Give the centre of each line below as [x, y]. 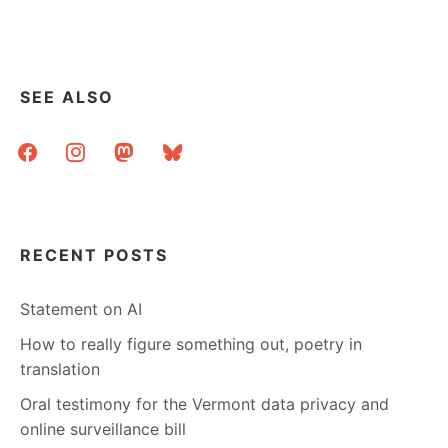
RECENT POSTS [94, 254]
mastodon [143, 145]
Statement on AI [81, 308]
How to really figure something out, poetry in [191, 343]
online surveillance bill [103, 428]
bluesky [182, 145]
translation [60, 368]
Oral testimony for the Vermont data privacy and [204, 403]
